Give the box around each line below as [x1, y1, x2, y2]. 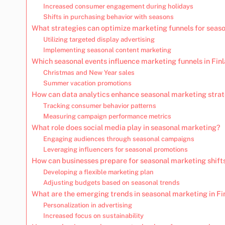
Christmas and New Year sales [43, 68, 135, 76]
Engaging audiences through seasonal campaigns [43, 135, 194, 143]
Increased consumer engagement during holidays [43, 2, 193, 10]
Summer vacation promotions [43, 79, 132, 87]
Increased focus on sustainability [43, 211, 144, 219]
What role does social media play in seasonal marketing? [32, 123, 220, 132]
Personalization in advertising [43, 201, 132, 209]
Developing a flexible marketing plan [43, 168, 154, 176]
